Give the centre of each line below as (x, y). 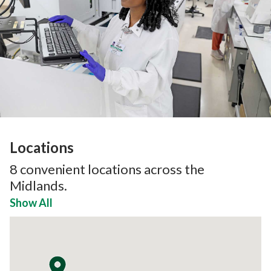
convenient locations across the (111, 169)
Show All (31, 202)
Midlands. (38, 185)
